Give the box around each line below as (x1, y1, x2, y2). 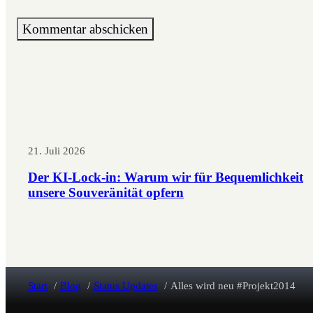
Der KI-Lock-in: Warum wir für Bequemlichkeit (28, 169, 303, 184)
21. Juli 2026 (28, 144, 85, 156)
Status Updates (94, 279, 158, 292)
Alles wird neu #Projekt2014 (170, 279, 296, 292)
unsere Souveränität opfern (28, 184, 184, 200)
